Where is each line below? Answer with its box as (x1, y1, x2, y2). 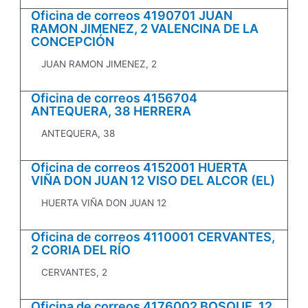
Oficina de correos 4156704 (31, 91, 198, 106)
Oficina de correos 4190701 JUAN (31, 8, 233, 23)
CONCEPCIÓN (31, 34, 115, 49)
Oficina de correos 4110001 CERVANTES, (31, 230, 276, 245)
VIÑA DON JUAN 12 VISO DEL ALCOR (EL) (31, 173, 276, 188)
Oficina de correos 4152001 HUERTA (31, 160, 248, 175)
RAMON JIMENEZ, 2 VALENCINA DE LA (31, 21, 259, 36)
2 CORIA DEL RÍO (31, 243, 131, 258)
